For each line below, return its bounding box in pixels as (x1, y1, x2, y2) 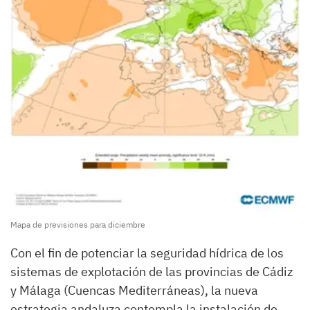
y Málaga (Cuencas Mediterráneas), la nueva (10, 282, 258, 298)
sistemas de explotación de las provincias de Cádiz (10, 263, 293, 280)
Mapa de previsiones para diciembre (10, 219, 145, 230)
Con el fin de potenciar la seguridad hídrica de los (10, 244, 284, 261)
